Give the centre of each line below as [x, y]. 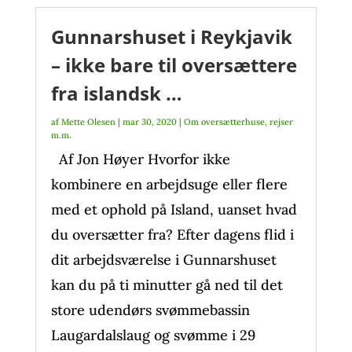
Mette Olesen [88, 122]
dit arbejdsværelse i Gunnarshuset [163, 260]
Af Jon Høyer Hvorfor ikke [140, 159]
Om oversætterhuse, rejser [238, 122]
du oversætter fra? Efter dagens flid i [172, 235]
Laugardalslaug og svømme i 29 [153, 335]
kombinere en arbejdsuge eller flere [169, 184]
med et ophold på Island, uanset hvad [174, 209]
